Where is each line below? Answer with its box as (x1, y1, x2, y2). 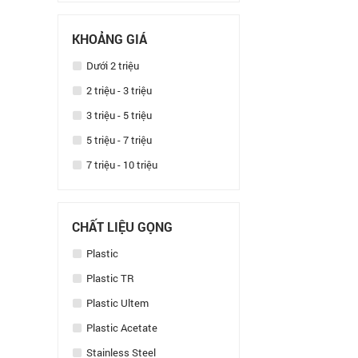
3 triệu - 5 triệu (84, 108, 152, 122)
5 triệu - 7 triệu (84, 133, 152, 147)
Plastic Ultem (84, 296, 149, 310)
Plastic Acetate (84, 320, 157, 335)
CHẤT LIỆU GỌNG (72, 218, 173, 235)
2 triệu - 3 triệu (84, 83, 152, 97)
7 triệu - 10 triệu (84, 157, 157, 172)
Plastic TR (84, 271, 134, 285)
